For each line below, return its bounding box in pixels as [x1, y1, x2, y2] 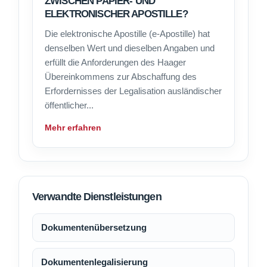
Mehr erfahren [45, 123, 101, 133]
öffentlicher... [45, 100, 94, 111]
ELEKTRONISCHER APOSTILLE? [45, 8, 188, 20]
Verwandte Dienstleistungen [32, 191, 162, 203]
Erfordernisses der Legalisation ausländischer [45, 86, 222, 97]
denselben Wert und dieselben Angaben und [45, 43, 215, 54]
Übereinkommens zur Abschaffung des [45, 72, 197, 82]
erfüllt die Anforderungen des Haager [45, 57, 186, 68]
